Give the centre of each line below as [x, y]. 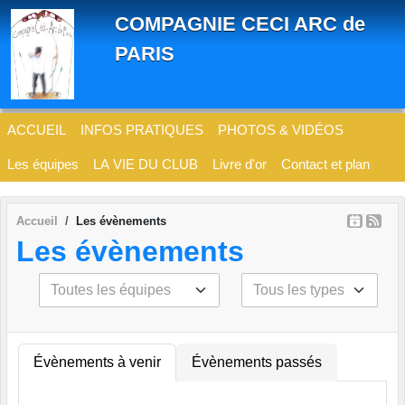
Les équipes [43, 164]
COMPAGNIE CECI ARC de [240, 24]
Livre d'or [240, 164]
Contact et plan [325, 164]
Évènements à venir [97, 362]
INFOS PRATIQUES [142, 130]
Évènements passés [257, 362]
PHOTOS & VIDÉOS [281, 130]
